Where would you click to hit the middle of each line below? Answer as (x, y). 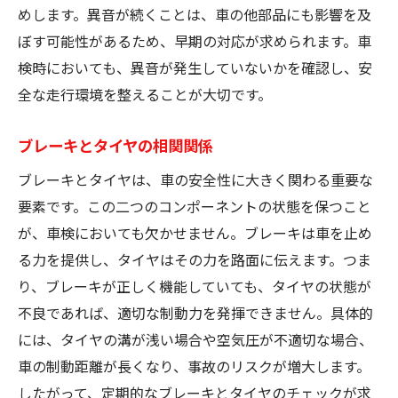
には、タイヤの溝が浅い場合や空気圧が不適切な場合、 (195, 339)
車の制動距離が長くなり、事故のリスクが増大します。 (194, 366)
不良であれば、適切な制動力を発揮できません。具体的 (195, 312)
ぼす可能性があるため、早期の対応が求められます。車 (195, 40)
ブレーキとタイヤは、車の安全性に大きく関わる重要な (195, 179)
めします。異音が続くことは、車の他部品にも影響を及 (195, 14)
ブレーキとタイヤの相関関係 (115, 145)
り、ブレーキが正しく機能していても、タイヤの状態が (195, 286)
